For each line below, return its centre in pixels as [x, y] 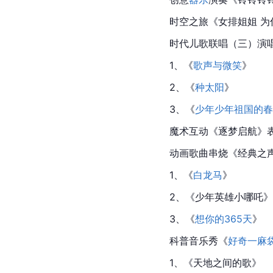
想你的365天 [224, 218]
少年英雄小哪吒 [229, 197]
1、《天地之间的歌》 [215, 262]
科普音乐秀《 [199, 240]
